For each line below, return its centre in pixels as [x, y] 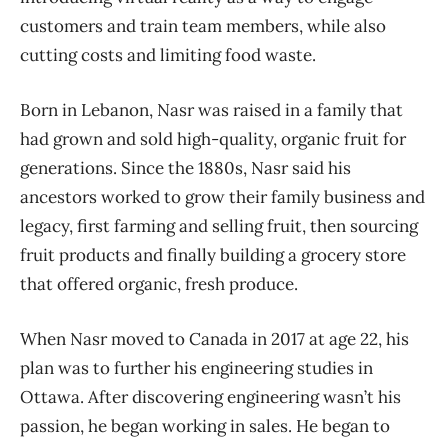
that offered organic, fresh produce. [159, 283]
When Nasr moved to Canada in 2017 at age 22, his [214, 338]
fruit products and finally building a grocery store [213, 254]
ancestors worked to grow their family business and [222, 196]
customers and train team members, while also [203, 25]
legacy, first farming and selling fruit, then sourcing [219, 225]
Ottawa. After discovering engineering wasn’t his [210, 396]
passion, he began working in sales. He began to [205, 425]
